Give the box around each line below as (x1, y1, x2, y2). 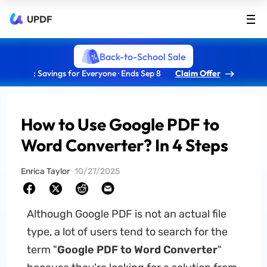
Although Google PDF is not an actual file (26, 207, 226, 221)
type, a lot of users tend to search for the (26, 225, 228, 238)
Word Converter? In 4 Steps (21, 135, 229, 156)
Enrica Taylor (21, 166, 70, 176)
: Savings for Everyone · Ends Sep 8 (33, 68, 161, 79)
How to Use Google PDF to (21, 114, 220, 135)
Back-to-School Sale (99, 50, 186, 63)
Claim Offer (175, 68, 221, 79)
